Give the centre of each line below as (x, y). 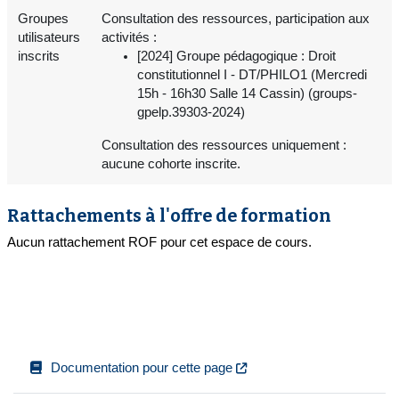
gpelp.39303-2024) (191, 112)
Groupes (43, 18)
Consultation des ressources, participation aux (236, 18)
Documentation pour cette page (142, 367)
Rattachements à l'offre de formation (169, 216)
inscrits (39, 56)
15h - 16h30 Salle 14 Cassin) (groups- (247, 93)
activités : (129, 37)
